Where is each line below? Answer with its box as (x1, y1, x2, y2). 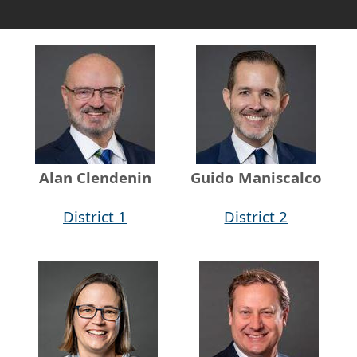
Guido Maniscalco (190, 167, 322, 187)
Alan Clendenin (38, 167, 151, 187)
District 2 (224, 206, 288, 226)
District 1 (63, 206, 127, 226)
